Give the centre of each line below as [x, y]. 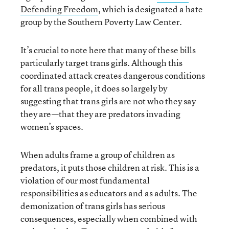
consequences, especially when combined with [109, 218]
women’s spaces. [52, 126]
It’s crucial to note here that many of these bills [108, 50]
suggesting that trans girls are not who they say [108, 101]
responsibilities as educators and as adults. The [109, 193]
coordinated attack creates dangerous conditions [113, 75]
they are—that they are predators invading [100, 113]
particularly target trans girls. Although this [101, 62]
